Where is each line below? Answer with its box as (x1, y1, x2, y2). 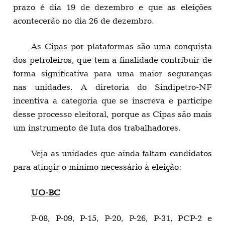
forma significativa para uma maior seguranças (13, 68, 212, 79)
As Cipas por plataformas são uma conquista (31, 41, 212, 52)
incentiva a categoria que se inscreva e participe (13, 95, 212, 106)
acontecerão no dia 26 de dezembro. (13, 16, 154, 26)
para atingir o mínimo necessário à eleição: (13, 162, 181, 172)
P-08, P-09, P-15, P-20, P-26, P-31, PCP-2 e (31, 213, 212, 223)
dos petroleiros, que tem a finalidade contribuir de (13, 55, 212, 65)
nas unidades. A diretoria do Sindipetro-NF (13, 82, 212, 92)
